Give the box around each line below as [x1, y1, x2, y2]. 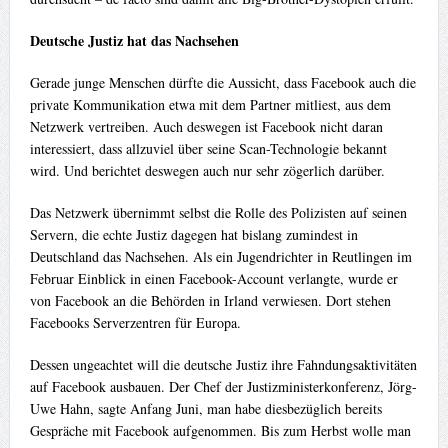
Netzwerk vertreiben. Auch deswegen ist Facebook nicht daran [29, 117, 383, 137]
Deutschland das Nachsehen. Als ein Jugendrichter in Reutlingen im [29, 247, 412, 267]
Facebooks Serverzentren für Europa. [29, 313, 241, 333]
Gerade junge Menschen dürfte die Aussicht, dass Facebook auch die [29, 73, 416, 93]
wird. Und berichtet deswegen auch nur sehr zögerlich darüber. [29, 161, 385, 181]
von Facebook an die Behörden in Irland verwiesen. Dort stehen [29, 291, 391, 311]
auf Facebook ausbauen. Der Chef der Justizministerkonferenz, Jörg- [29, 377, 417, 397]
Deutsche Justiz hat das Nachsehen [29, 30, 239, 52]
